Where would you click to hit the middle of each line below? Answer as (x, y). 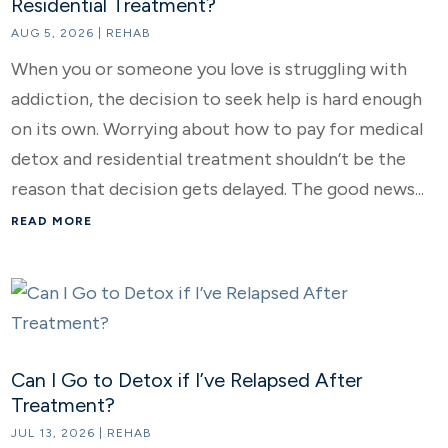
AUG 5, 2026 (53, 33)
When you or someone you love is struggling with (209, 69)
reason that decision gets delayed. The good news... (218, 189)
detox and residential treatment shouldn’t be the (209, 159)
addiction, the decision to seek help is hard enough (217, 99)
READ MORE (52, 221)
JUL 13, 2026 (53, 433)
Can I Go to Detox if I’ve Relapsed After (187, 380)
